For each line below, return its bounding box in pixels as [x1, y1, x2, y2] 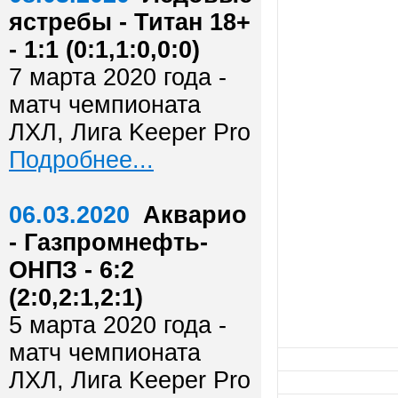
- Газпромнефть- [9, 229, 208, 256]
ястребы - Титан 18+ [9, 9, 251, 36]
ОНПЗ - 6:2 [9, 257, 134, 283]
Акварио [143, 202, 247, 228]
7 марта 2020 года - [9, 64, 227, 91]
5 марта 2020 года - [9, 312, 227, 338]
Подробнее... [9, 147, 154, 173]
